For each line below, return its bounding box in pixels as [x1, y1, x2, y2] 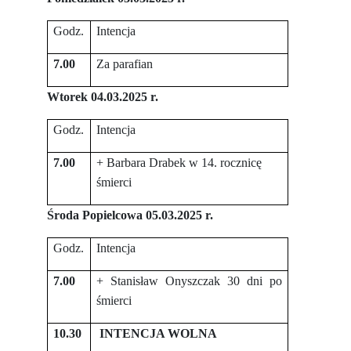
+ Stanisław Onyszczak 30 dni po [96, 274, 282, 288]
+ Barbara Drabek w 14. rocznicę [96, 156, 262, 169]
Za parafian [96, 57, 154, 71]
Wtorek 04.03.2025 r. [47, 90, 158, 103]
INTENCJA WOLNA [100, 327, 218, 340]
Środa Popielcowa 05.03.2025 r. [47, 208, 216, 222]
